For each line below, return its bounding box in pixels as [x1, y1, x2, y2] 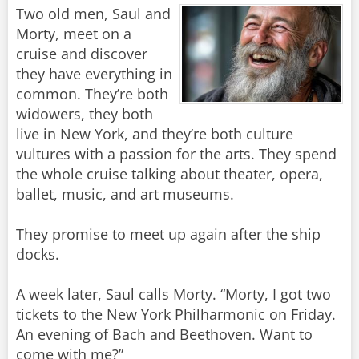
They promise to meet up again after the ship [16, 224, 321, 244]
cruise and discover [16, 44, 147, 63]
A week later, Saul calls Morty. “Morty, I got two [16, 284, 331, 304]
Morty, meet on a [16, 24, 131, 43]
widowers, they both [16, 104, 153, 123]
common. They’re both [16, 84, 168, 103]
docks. [16, 244, 59, 264]
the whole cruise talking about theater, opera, [16, 164, 323, 184]
